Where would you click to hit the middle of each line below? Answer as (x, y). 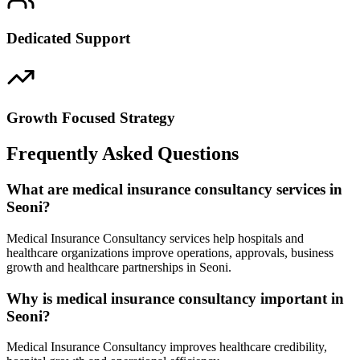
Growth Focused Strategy (91, 118)
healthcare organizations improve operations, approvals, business (170, 252)
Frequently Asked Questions (123, 154)
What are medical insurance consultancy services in (174, 190)
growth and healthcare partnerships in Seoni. (119, 267)
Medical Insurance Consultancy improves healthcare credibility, (167, 347)
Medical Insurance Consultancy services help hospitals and (155, 238)
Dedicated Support (68, 38)
